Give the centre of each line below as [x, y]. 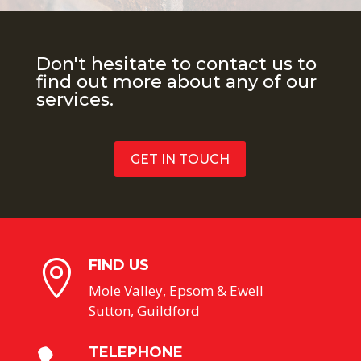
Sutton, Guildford [144, 310]
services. [75, 100]
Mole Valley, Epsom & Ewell [176, 290]
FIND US [118, 265]
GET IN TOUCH [180, 160]
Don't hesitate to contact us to [176, 64]
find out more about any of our [176, 82]
